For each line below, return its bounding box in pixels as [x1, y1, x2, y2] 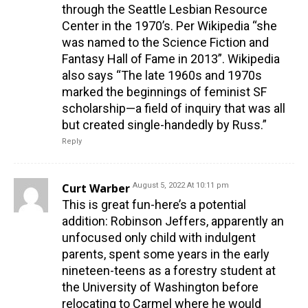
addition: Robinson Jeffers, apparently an [62, 214, 284, 229]
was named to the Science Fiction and [62, 35, 269, 50]
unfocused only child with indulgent [62, 230, 256, 245]
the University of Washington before [62, 280, 258, 295]
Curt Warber [62, 181, 130, 197]
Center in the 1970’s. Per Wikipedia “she [62, 19, 277, 34]
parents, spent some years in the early [62, 247, 269, 262]
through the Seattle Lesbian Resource [62, 2, 267, 17]
